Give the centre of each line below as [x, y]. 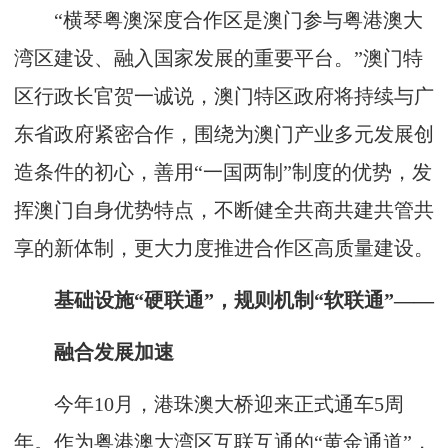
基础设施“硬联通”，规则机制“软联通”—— [224, 300]
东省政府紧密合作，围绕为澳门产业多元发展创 [224, 134]
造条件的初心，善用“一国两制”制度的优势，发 [223, 172]
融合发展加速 [94, 352]
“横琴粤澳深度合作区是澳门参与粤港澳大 [218, 20]
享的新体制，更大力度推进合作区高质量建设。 [224, 248]
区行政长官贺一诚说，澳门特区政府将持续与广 [224, 96]
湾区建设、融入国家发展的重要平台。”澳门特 [218, 58]
